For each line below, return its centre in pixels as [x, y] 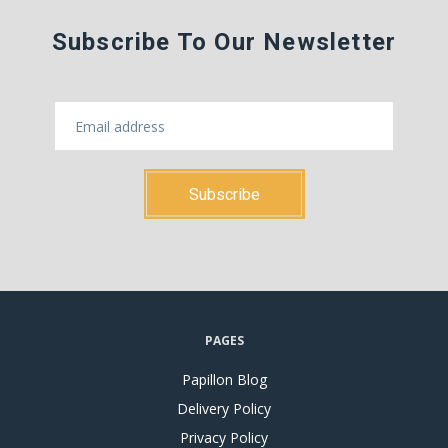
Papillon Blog [224, 379]
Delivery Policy [224, 408]
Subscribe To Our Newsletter [224, 42]
